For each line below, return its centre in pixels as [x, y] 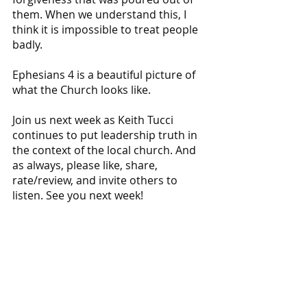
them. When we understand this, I [101, 14]
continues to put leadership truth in [106, 135]
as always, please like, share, [86, 165]
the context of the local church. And [106, 150]
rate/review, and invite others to [96, 180]
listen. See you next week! [78, 195]
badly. [29, 44]
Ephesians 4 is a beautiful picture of [105, 74]
